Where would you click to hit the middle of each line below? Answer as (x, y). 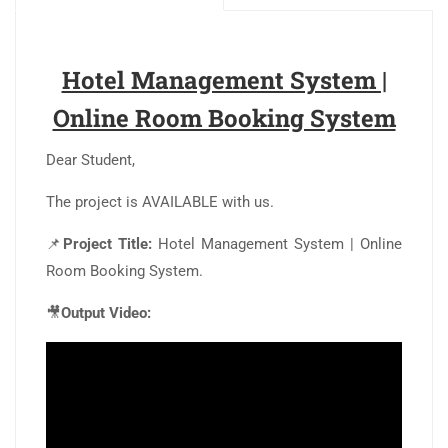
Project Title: (107, 244)
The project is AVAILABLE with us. (160, 202)
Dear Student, (90, 160)
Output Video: (106, 313)
